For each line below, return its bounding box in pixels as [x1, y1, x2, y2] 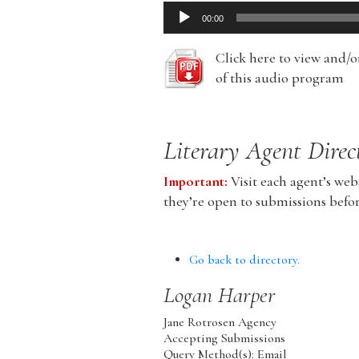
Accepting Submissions [163, 331, 286, 348]
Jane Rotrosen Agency [163, 315, 277, 332]
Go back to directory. [189, 252, 301, 269]
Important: [163, 173, 228, 192]
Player [163, 22, 200, 41]
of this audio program [216, 70, 345, 88]
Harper [218, 282, 276, 310]
